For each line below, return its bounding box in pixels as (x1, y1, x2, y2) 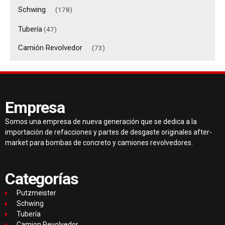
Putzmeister (16, 189, 56, 197)
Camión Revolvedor (18, 43, 82, 53)
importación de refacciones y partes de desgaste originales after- (5, 128, 212, 136)
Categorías (5, 169, 78, 189)
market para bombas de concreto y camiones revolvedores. (5, 138, 193, 147)
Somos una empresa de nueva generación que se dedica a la (5, 117, 197, 126)
